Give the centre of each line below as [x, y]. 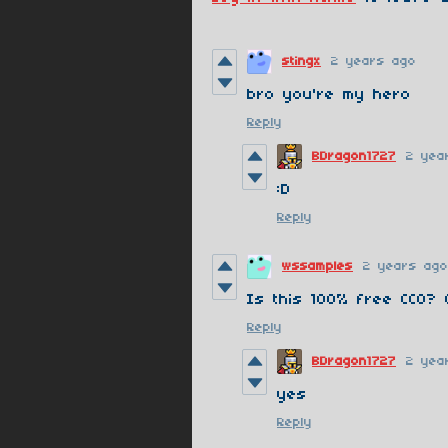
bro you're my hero [329, 94]
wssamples [317, 266]
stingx [301, 61]
